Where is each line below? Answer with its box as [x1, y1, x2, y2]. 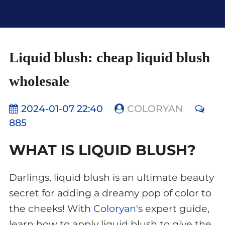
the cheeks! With [9, 202, 93, 214]
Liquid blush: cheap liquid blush [9, 49, 210, 66]
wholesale [9, 73, 69, 89]
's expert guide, [136, 202, 209, 214]
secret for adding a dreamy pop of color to [9, 187, 211, 199]
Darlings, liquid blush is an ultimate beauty [9, 171, 214, 183]
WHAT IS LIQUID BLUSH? [9, 141, 196, 159]
